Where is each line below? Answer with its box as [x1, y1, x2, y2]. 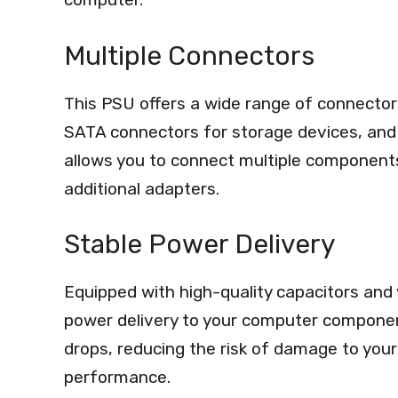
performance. [64, 367, 171, 387]
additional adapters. [64, 178, 219, 199]
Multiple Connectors [64, 39, 314, 72]
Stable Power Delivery [64, 228, 336, 260]
